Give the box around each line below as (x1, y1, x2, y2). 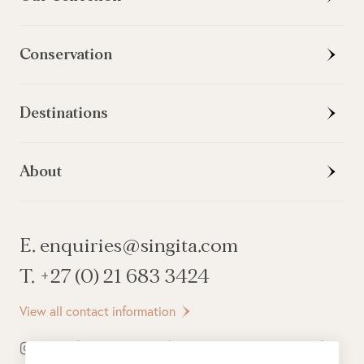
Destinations (19, 105, 108, 121)
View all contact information (19, 301, 175, 319)
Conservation (19, 46, 112, 63)
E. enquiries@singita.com (19, 235, 238, 256)
